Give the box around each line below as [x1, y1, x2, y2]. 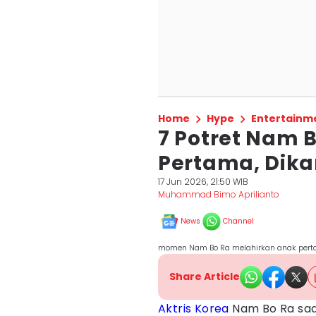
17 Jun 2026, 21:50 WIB [158, 176, 248, 188]
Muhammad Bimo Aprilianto [158, 188, 279, 200]
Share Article [169, 269, 240, 284]
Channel [223, 216, 254, 226]
